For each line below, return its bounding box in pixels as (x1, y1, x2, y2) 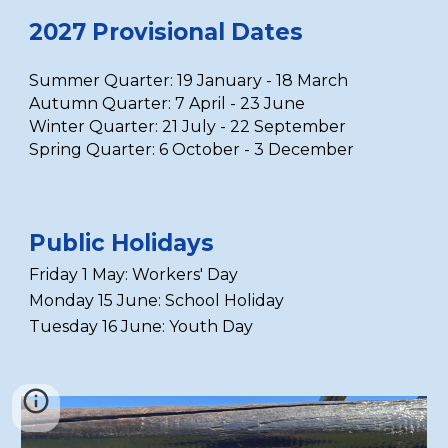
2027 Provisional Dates (29, 18, 304, 46)
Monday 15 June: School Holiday (29, 291, 285, 310)
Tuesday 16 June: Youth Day (29, 317, 254, 336)
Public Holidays (29, 229, 221, 257)
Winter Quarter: (29, 117, 163, 136)
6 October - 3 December (159, 140, 359, 159)
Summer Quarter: (29, 71, 178, 90)
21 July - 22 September (162, 117, 351, 136)
